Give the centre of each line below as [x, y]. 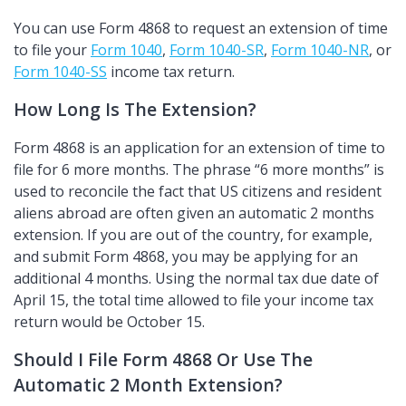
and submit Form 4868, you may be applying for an [186, 256]
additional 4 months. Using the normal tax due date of [196, 278]
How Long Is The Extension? [135, 109]
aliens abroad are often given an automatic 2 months [194, 213]
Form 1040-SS [60, 71]
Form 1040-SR [217, 49]
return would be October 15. [109, 321]
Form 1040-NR [320, 49]
